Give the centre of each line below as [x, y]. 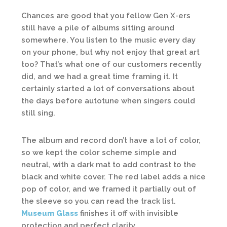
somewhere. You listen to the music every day [108, 40]
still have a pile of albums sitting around [98, 28]
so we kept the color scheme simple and [99, 152]
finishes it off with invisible [128, 213]
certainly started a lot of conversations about [108, 88]
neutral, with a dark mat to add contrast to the [109, 164]
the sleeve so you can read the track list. [99, 201]
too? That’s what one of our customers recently [111, 64]
